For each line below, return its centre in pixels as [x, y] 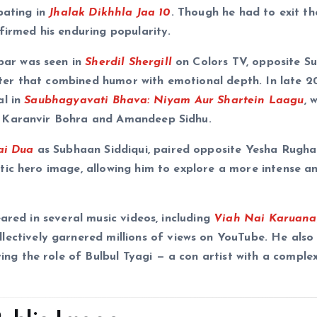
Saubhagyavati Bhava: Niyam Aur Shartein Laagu [164, 101]
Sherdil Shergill [128, 63]
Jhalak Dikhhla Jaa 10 [110, 13]
